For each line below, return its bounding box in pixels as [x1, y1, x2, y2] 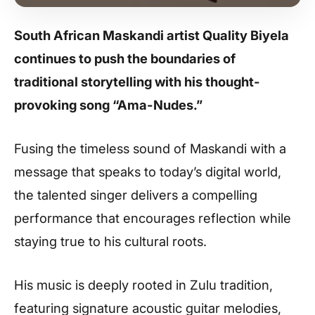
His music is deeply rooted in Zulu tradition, [14, 276, 273, 292]
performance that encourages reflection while [14, 210, 291, 226]
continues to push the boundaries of [14, 51, 236, 66]
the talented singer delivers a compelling [14, 186, 257, 202]
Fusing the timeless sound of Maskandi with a [14, 140, 286, 156]
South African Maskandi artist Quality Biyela [14, 27, 289, 43]
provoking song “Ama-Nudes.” [14, 97, 202, 112]
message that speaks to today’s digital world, [14, 163, 281, 179]
